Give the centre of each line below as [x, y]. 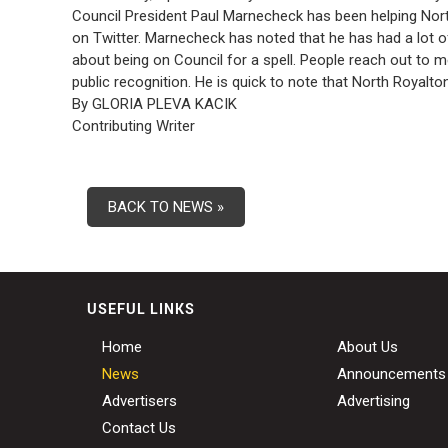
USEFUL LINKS [141, 309]
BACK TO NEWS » [166, 207]
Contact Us [139, 428]
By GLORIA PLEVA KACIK [154, 104]
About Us [367, 347]
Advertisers [139, 401]
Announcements [391, 374]
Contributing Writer [133, 126]
